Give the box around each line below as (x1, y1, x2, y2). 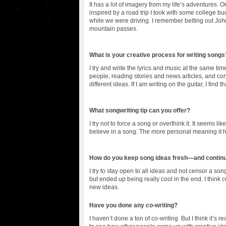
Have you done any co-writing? (89, 202, 178, 209)
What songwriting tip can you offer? (89, 107, 190, 114)
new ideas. (89, 184, 119, 191)
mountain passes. (89, 25, 138, 32)
